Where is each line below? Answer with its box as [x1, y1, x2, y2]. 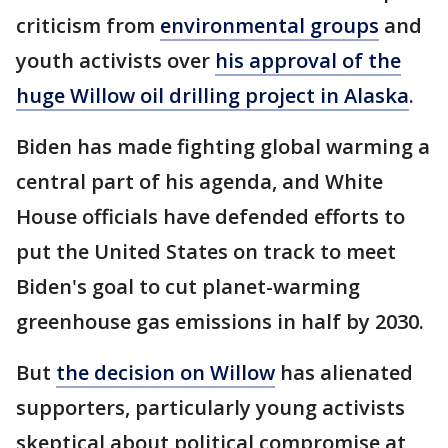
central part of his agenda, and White [16, 168, 383, 196]
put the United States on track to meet [16, 238, 396, 266]
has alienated [275, 359, 413, 387]
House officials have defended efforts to [16, 203, 405, 231]
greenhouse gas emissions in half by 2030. [16, 308, 424, 336]
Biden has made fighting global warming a [16, 133, 430, 161]
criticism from [16, 12, 160, 40]
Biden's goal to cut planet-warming [16, 273, 360, 301]
